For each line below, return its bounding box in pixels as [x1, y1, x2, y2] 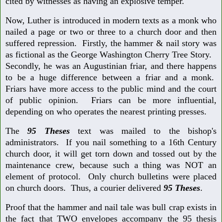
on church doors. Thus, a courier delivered [5, 182, 164, 193]
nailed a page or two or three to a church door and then [5, 26, 217, 37]
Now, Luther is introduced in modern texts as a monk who [5, 15, 217, 25]
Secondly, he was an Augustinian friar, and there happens [5, 60, 217, 71]
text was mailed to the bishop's [78, 125, 217, 136]
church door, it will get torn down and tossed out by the [5, 148, 217, 159]
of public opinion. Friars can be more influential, [5, 95, 217, 105]
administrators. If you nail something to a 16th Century [5, 137, 217, 147]
